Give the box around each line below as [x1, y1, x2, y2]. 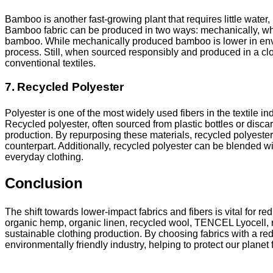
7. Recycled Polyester [5, 80, 124, 93]
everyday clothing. [5, 151, 83, 162]
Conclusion [5, 174, 83, 191]
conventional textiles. [5, 57, 96, 68]
